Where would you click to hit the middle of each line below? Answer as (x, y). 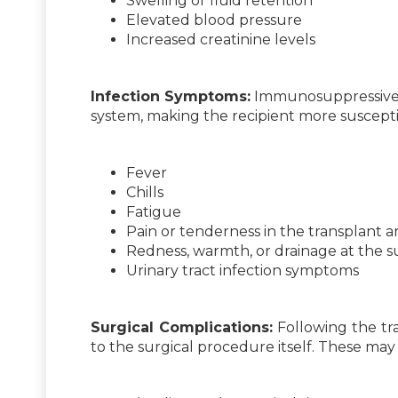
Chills (145, 192)
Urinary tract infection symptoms (243, 270)
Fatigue (154, 211)
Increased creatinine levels (221, 39)
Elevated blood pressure (214, 20)
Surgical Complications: (182, 327)
